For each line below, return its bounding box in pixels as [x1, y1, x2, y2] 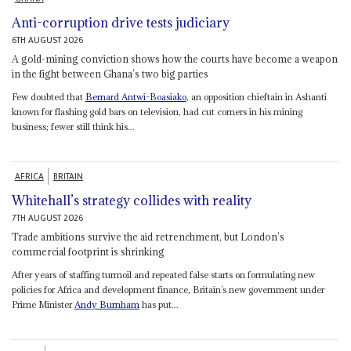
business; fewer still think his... [11, 120, 135, 132]
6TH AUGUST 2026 [11, 32, 83, 48]
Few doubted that [11, 90, 85, 103]
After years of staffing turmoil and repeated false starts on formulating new [11, 268, 315, 280]
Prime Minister [11, 298, 74, 310]
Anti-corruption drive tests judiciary [11, 13, 230, 31]
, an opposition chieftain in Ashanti [186, 90, 327, 103]
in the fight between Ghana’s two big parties [11, 67, 208, 80]
